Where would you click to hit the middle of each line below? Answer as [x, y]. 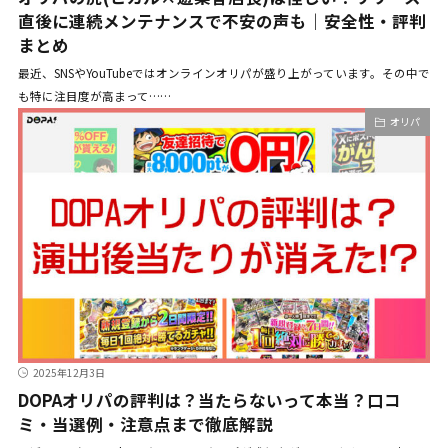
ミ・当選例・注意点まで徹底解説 [145, 424]
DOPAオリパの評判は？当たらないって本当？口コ [209, 400]
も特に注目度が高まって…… [94, 96]
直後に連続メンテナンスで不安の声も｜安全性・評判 [221, 21]
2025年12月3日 [68, 373]
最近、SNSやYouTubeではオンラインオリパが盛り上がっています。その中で [223, 73]
